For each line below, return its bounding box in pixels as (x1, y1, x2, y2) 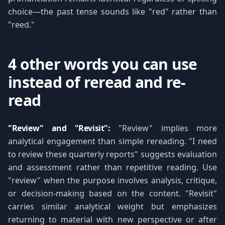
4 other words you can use (8, 54, 197, 74)
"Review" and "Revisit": (8, 123, 110, 134)
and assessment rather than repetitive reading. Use (8, 162, 217, 173)
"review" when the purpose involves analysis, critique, (8, 175, 217, 186)
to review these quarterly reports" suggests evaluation (8, 149, 217, 160)
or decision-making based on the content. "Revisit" (8, 188, 217, 199)
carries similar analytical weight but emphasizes (8, 201, 217, 212)
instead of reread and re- (8, 72, 186, 92)
